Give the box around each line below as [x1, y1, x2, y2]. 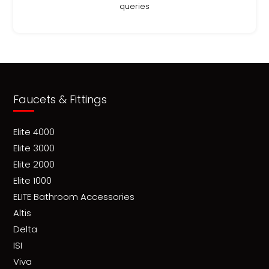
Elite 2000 [13, 157, 55, 171]
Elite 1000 [13, 174, 52, 187]
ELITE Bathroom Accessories [13, 190, 134, 203]
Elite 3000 [13, 141, 55, 154]
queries [119, 1, 150, 12]
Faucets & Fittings [13, 91, 107, 107]
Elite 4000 [13, 125, 55, 138]
